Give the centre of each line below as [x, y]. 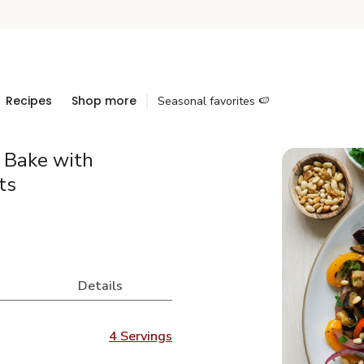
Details [101, 286]
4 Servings [140, 336]
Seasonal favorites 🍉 [214, 101]
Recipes [29, 101]
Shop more [104, 101]
